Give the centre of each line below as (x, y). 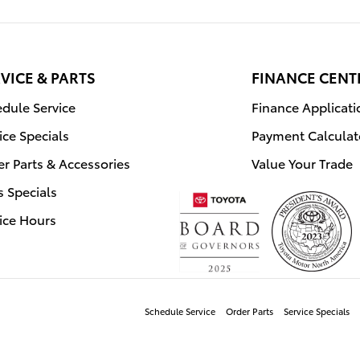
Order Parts (250, 311)
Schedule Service (180, 311)
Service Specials (317, 311)
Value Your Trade (302, 162)
